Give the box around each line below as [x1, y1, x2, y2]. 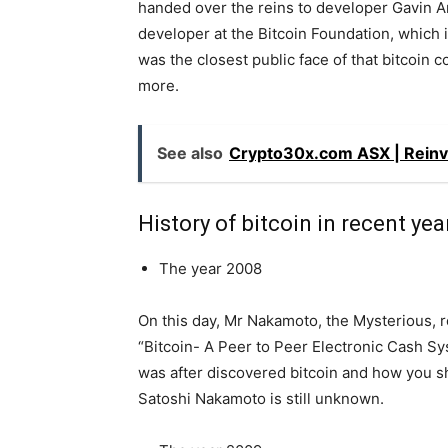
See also [157, 143, 223, 164]
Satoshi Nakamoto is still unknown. [138, 389, 384, 409]
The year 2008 [159, 259, 262, 279]
